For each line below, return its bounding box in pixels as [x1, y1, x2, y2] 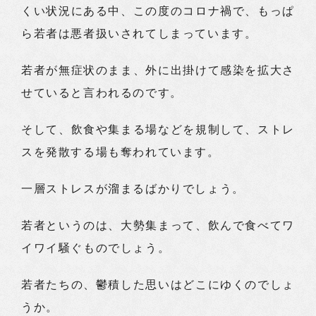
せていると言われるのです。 [21, 87, 183, 99]
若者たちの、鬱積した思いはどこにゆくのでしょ [21, 279, 295, 291]
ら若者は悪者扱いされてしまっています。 [21, 28, 257, 39]
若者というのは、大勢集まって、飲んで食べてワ [21, 219, 295, 231]
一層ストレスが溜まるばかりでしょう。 [21, 183, 245, 195]
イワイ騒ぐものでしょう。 [21, 242, 171, 254]
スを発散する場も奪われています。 [21, 146, 220, 158]
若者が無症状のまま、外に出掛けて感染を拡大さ [21, 64, 295, 76]
